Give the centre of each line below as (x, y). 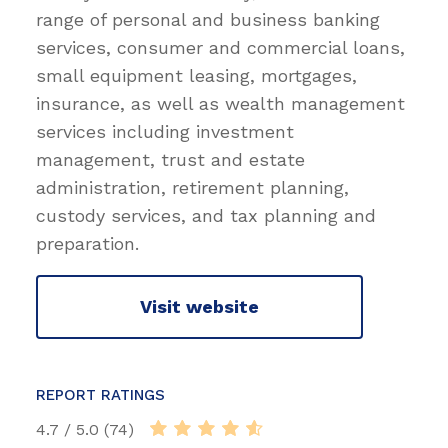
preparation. (87, 243)
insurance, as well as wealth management (220, 103)
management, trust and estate (170, 159)
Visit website (199, 307)
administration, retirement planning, (192, 187)
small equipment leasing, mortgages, (196, 75)
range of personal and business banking (208, 19)
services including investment (165, 131)
